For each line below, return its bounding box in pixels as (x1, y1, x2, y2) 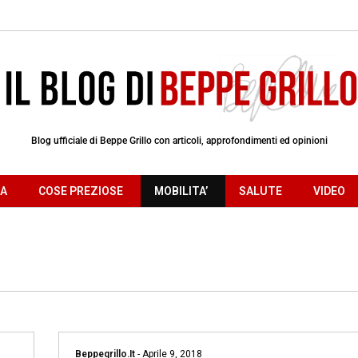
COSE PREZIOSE (38, 184, 123, 197)
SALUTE (239, 184, 282, 197)
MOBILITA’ (154, 184, 208, 197)
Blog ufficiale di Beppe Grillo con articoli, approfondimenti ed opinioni (30, 134, 328, 146)
